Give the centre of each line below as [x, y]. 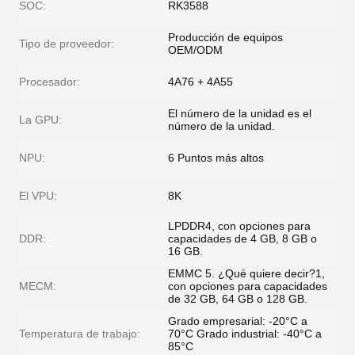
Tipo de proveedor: [67, 44]
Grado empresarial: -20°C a [238, 321]
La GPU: [40, 120]
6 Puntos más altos [216, 158]
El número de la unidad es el [240, 113]
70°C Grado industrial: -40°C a [245, 334]
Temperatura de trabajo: [80, 334]
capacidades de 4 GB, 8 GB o [242, 239]
